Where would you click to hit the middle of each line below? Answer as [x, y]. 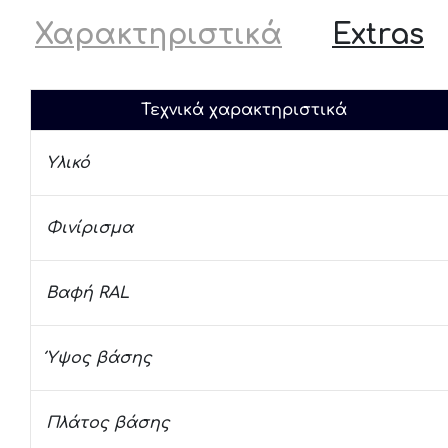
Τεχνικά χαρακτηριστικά [244, 110]
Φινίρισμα [89, 228]
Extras [378, 35]
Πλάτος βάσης [108, 423]
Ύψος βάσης [99, 358]
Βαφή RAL [87, 293]
